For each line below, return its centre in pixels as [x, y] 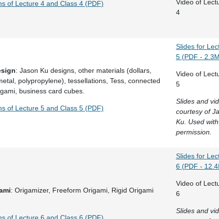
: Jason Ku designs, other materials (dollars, [83, 70]
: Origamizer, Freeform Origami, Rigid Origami [82, 190]
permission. [194, 132]
